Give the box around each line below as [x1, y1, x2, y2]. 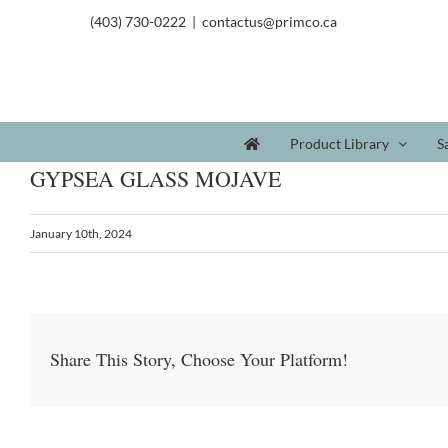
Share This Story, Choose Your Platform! [50, 347, 348, 372]
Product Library [290, 134, 389, 152]
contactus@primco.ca [202, 13, 337, 30]
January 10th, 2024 [30, 226, 132, 241]
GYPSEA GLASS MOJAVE [30, 164, 281, 193]
